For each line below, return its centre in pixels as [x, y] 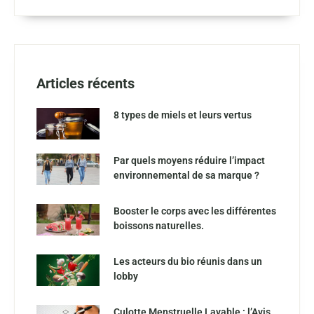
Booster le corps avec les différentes [195, 211]
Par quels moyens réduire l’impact [189, 160]
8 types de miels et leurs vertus [183, 115]
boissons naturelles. [159, 225]
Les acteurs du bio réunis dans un [188, 261]
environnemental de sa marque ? [186, 175]
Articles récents [86, 83]
